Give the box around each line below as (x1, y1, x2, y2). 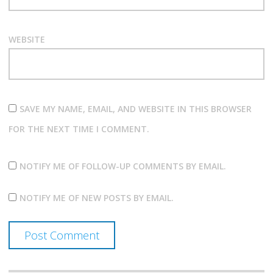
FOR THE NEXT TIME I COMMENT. (8, 122, 149, 135)
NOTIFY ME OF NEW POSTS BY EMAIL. (19, 192, 174, 204)
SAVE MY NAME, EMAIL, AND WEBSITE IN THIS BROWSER (19, 102, 252, 115)
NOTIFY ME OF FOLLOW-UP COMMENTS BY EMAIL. (19, 160, 226, 172)
